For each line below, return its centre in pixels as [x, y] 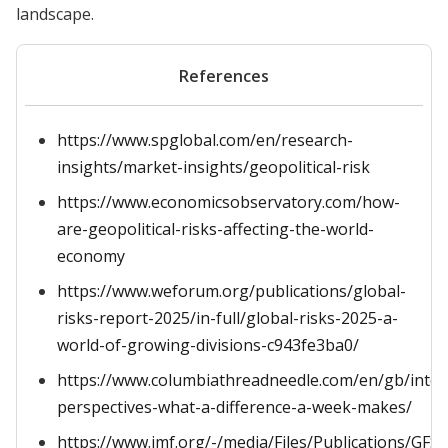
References [224, 76]
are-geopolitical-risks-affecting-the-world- [215, 229]
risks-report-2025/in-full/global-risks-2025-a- [227, 318]
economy [91, 256]
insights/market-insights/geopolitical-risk [213, 167]
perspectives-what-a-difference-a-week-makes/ [234, 407]
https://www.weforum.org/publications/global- [231, 291]
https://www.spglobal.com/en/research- [205, 140]
